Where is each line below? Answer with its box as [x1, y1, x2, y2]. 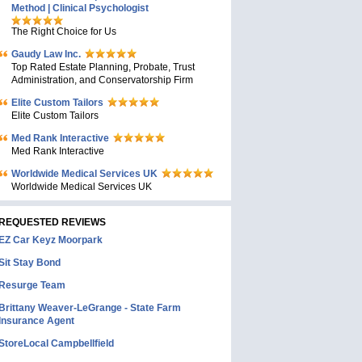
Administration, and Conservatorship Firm [11, 74, 193, 86]
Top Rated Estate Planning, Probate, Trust [11, 61, 195, 73]
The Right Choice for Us [11, 26, 116, 37]
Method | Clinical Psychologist [11, 2, 149, 14]
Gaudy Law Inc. [11, 48, 81, 60]
